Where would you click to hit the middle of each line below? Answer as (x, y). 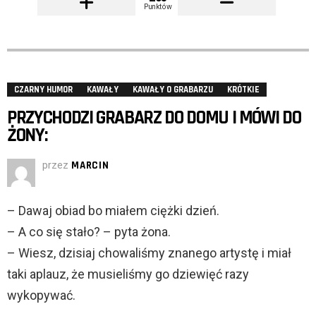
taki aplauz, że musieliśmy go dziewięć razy (128, 274)
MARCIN (90, 166)
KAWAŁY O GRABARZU (173, 90)
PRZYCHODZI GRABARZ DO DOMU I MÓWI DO (154, 118)
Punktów (158, 7)
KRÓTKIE (243, 90)
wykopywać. (41, 296)
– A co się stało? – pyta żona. (89, 232)
